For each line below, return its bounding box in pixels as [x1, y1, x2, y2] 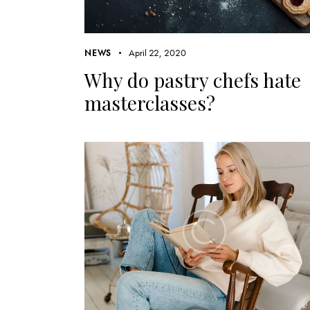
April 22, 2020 [128, 46, 186, 60]
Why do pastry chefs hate [84, 67, 301, 93]
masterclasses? [84, 90, 215, 116]
